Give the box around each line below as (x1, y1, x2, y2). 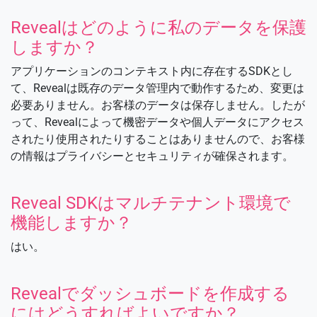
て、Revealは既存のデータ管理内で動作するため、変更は (11, 81, 304, 95)
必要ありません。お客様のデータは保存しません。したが (11, 98, 305, 112)
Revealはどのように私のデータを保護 (11, 17, 306, 38)
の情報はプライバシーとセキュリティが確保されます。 (11, 149, 294, 163)
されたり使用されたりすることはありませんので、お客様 (11, 132, 305, 146)
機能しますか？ (11, 212, 132, 233)
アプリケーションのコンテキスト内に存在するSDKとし (11, 64, 293, 78)
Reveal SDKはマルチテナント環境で (11, 192, 291, 213)
